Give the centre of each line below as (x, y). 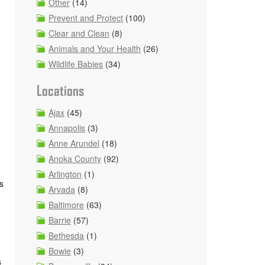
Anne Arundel (74, 143)
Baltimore (66, 205)
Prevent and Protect (86, 18)
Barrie (60, 220)
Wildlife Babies (76, 64)
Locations (60, 91)
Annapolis (67, 128)
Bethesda (66, 235)
